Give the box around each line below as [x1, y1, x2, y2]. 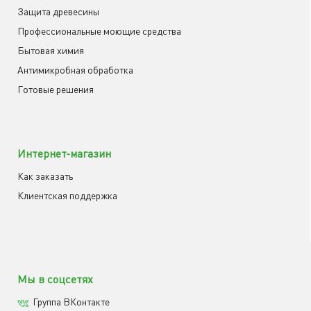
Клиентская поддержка [17, 190, 117, 201]
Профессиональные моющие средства [17, 25, 181, 37]
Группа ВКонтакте [33, 296, 110, 308]
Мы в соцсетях [17, 272, 93, 286]
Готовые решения [17, 83, 94, 95]
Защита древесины [17, 6, 99, 17]
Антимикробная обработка [17, 64, 133, 76]
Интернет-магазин [17, 146, 111, 160]
